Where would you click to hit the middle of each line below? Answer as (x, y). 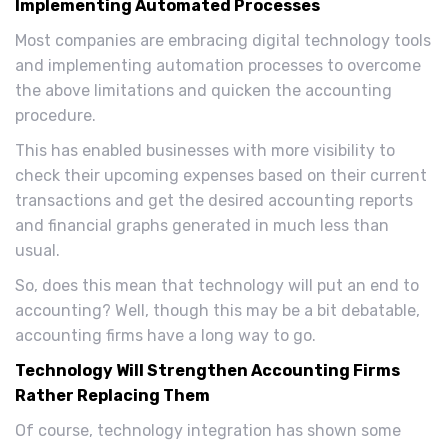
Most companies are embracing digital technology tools (223, 41)
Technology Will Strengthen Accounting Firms (207, 371)
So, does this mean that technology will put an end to (217, 286)
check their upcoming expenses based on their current (221, 176)
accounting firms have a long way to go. (165, 336)
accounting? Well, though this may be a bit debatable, (217, 311)
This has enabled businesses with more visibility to (205, 151)
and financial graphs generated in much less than (202, 226)
